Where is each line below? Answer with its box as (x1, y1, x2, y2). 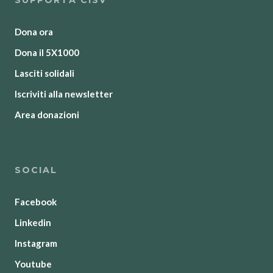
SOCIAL (15, 165, 57, 176)
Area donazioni (15, 109, 79, 121)
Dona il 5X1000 (15, 47, 79, 58)
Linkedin (15, 217, 51, 229)
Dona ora (15, 26, 53, 38)
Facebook (15, 196, 57, 208)
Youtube (15, 258, 52, 270)
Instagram (15, 238, 57, 249)
